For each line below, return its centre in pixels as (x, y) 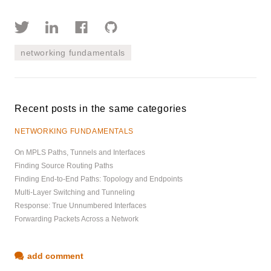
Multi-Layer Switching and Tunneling (75, 193)
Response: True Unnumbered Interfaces (80, 206)
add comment (55, 256)
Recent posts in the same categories (101, 109)
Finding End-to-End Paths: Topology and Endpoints (99, 179)
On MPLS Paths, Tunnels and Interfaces (80, 153)
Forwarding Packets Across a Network (77, 219)
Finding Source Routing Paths (64, 166)
